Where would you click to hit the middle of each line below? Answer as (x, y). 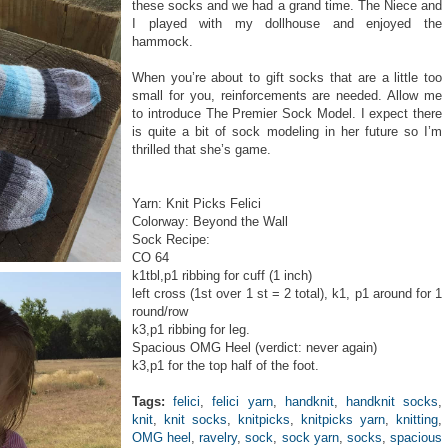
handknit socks (392, 401)
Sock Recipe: (171, 239)
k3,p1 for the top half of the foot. (225, 365)
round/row (160, 311)
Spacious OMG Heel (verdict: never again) (254, 347)
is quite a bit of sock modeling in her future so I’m (287, 131)
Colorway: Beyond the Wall (210, 221)
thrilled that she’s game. (201, 149)
